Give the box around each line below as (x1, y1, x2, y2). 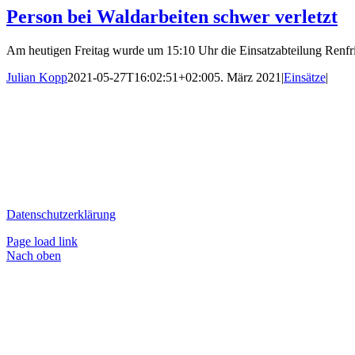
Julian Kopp (6, 70, 67, 84)
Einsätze (284, 70, 326, 84)
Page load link (6, 234, 78, 248)
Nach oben (6, 248, 61, 262)
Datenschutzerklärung (6, 207, 116, 221)
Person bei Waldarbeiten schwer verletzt (6, 6, 338, 27)
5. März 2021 (214, 70, 281, 84)
